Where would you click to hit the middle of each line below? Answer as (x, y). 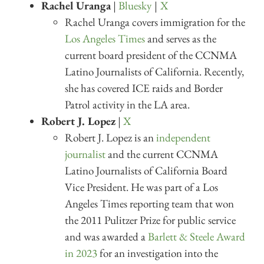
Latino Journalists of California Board (146, 170)
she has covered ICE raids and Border (144, 88)
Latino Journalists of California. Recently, (154, 71)
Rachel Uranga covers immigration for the (155, 22)
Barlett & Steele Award (197, 236)
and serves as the (181, 38)
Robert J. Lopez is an (110, 137)
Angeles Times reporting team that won (149, 203)
